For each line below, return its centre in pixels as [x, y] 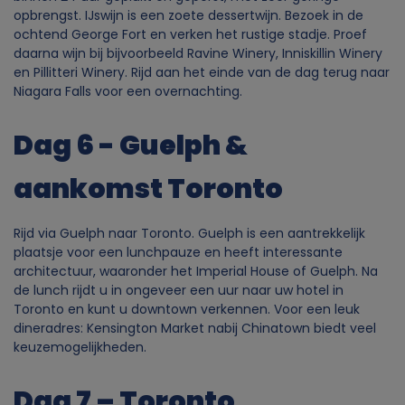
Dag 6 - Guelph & [131, 145]
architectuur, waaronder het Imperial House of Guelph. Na [196, 271]
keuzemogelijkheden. [80, 347]
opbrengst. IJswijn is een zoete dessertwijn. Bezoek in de [188, 15]
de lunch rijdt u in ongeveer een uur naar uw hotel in [179, 290]
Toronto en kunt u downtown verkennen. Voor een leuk [187, 309]
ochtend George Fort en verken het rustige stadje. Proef [190, 34]
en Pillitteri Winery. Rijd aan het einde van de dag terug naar [202, 72]
